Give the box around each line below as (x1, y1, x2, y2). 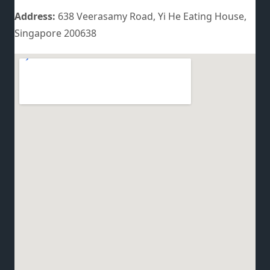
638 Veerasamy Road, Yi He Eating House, (58, 10, 246, 24)
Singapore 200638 (14, 27, 96, 40)
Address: (14, 10, 58, 24)
